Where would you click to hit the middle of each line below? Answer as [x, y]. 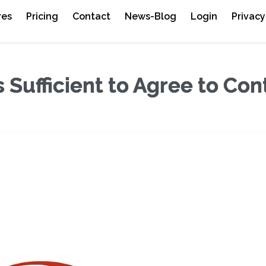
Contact [92, 16]
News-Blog [151, 16]
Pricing [42, 16]
